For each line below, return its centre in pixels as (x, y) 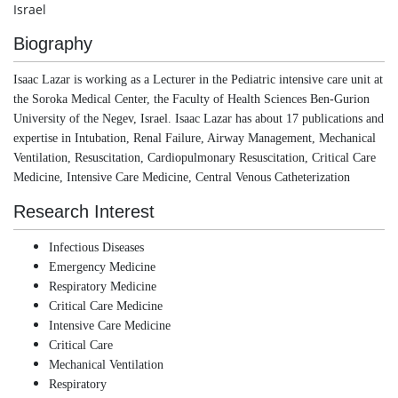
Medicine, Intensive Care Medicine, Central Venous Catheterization (183, 177)
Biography (53, 44)
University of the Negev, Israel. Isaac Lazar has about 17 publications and (199, 118)
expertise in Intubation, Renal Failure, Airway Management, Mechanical (195, 138)
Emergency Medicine (102, 267)
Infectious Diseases (96, 247)
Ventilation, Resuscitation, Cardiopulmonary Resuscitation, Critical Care (195, 157)
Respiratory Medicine (103, 286)
